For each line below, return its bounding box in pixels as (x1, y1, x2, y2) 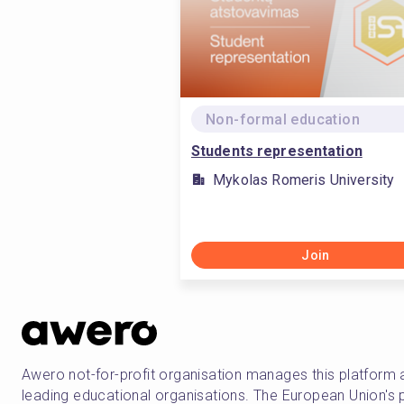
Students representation (191, 142, 363, 160)
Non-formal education (206, 111, 360, 128)
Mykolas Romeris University (213, 171, 395, 188)
